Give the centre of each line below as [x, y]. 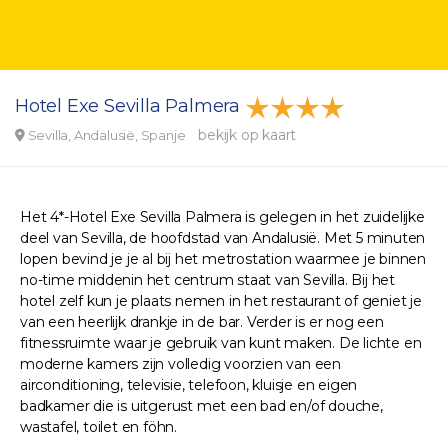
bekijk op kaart [247, 135]
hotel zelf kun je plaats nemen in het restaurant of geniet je [221, 301]
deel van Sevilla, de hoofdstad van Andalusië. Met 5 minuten [223, 238]
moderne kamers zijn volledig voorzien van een [180, 364]
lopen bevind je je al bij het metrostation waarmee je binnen [223, 259]
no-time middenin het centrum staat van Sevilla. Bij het [207, 280]
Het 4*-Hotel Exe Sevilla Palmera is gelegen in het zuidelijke [222, 217]
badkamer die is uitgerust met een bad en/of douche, [201, 406]
